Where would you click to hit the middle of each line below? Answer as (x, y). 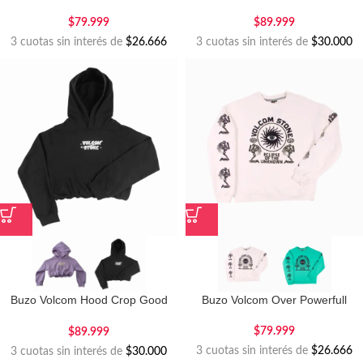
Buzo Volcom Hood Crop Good (89, 300)
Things (89, 315)
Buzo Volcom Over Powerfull (274, 300)
